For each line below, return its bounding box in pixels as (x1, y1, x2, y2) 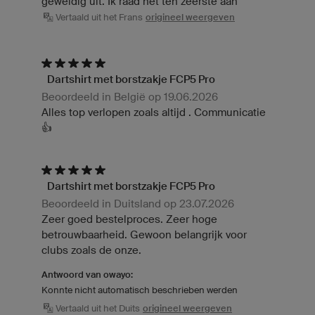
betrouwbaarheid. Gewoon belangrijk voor (41, 229, 247, 241)
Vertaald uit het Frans (56, 12, 143, 23)
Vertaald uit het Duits (56, 302, 140, 314)
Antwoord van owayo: (41, 269, 133, 281)
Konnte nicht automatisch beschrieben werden (41, 285, 238, 296)
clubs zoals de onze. (41, 244, 141, 257)
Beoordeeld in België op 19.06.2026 (41, 91, 218, 103)
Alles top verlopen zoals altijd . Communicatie (41, 106, 266, 119)
